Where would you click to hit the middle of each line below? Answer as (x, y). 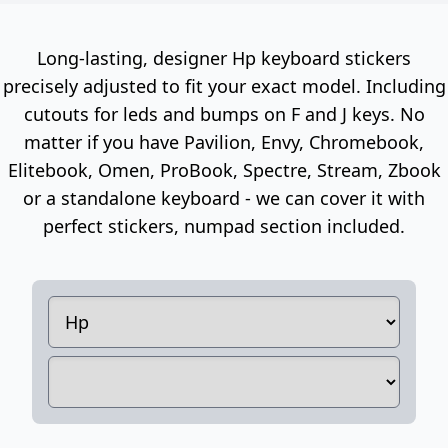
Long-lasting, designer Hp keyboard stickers (224, 57)
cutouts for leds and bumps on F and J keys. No (224, 113)
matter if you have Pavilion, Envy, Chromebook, (224, 141)
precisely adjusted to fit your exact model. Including (224, 85)
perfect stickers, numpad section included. (224, 225)
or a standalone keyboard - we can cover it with (224, 197)
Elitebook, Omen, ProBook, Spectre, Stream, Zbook (224, 169)
